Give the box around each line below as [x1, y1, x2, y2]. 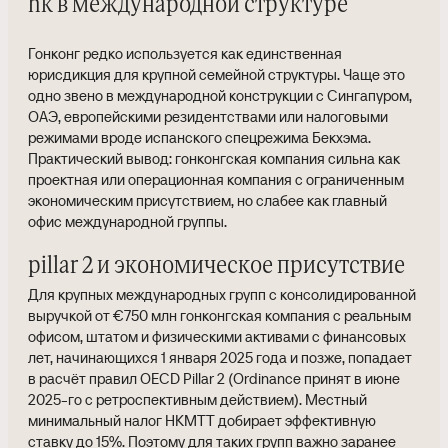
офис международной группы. [28, 211, 227, 231]
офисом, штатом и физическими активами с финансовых [28, 326, 406, 346]
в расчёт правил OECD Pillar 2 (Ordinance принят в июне [28, 368, 400, 388]
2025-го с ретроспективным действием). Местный [28, 389, 367, 409]
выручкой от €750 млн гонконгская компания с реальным [28, 305, 411, 325]
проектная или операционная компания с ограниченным [28, 169, 404, 189]
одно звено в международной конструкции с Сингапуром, [28, 85, 412, 105]
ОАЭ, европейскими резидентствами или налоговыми [28, 106, 388, 126]
